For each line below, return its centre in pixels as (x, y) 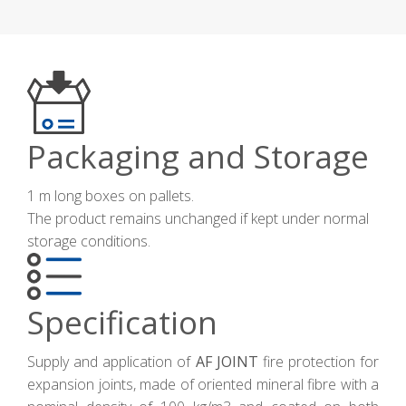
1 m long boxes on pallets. (111, 195)
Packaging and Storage (198, 156)
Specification (122, 322)
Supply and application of (111, 361)
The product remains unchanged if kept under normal (198, 218)
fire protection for (320, 361)
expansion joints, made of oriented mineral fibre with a (203, 384)
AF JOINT (229, 361)
